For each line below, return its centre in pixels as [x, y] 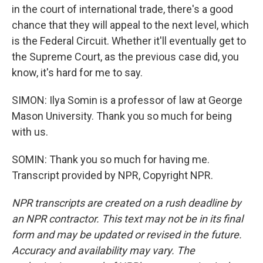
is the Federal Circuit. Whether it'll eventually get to [129, 41]
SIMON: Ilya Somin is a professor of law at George [127, 100]
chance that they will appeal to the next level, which [130, 25]
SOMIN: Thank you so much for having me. [111, 159]
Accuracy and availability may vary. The [103, 250]
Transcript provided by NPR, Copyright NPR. [112, 175]
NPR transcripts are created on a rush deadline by [127, 203]
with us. [30, 132]
